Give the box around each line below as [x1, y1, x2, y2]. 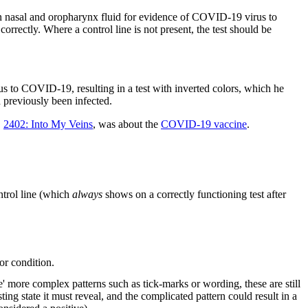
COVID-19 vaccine [161, 118, 247, 130]
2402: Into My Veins [3, 118, 93, 130]
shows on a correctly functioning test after [102, 188, 286, 201]
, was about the [93, 118, 161, 130]
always [72, 188, 102, 201]
